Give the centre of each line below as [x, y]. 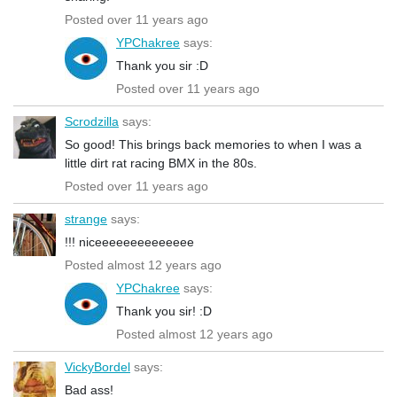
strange [86, 218]
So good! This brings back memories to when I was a [213, 144]
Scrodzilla [92, 121]
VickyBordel [97, 366]
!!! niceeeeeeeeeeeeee [129, 241]
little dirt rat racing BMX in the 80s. [161, 163]
